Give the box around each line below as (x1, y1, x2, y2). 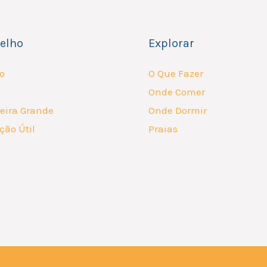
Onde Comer (148, 86, 205, 98)
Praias (148, 123, 178, 135)
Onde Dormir (148, 104, 207, 117)
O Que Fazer (148, 67, 203, 80)
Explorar (148, 36, 194, 51)
